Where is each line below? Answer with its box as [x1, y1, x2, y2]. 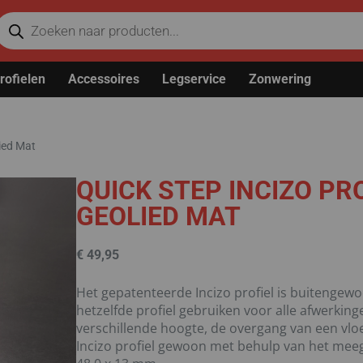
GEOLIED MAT [75, 201, 241, 232]
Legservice [162, 71, 226, 87]
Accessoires [68, 71, 139, 87]
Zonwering [249, 71, 311, 87]
